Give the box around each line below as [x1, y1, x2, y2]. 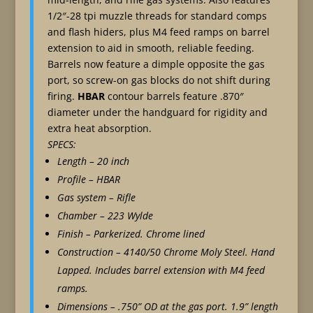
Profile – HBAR [57, 173, 120, 186]
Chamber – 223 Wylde [57, 209, 153, 222]
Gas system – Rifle [57, 191, 136, 204]
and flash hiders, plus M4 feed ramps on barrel [47, 25, 270, 38]
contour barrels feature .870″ [107, 89, 244, 103]
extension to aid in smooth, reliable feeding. [47, 41, 254, 54]
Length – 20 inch [57, 154, 129, 168]
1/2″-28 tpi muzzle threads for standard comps [47, 9, 267, 22]
